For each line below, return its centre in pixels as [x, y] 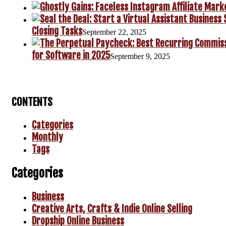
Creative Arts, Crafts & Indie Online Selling [112, 209]
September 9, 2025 [140, 56]
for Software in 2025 [71, 56]
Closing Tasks [57, 32]
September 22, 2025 [114, 32]
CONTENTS [32, 102]
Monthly [47, 137]
